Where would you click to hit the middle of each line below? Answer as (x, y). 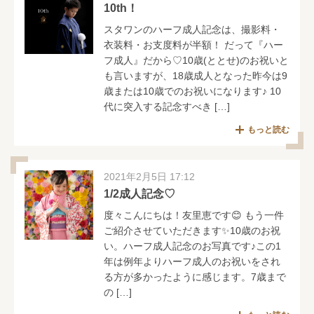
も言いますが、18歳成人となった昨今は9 (196, 76)
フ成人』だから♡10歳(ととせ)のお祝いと (197, 61)
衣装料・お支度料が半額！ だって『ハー (194, 45)
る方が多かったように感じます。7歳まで (195, 277)
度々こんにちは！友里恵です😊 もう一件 (194, 216)
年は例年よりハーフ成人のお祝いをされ (192, 262)
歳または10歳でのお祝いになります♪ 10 (193, 91)
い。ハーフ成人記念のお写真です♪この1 (193, 246)
